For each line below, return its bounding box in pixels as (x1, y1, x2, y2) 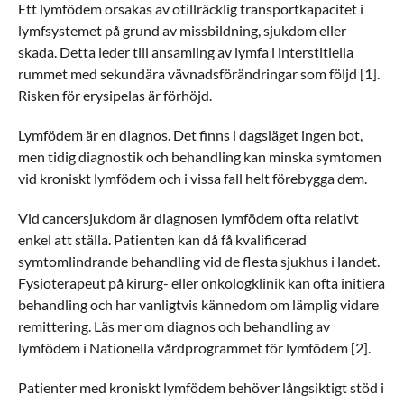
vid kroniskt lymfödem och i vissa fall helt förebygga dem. (18, 170, 367, 187)
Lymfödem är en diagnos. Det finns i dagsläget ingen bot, (18, 126, 363, 143)
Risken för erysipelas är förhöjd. (18, 87, 212, 104)
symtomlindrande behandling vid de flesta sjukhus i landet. (18, 252, 380, 270)
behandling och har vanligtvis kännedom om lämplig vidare (18, 296, 379, 313)
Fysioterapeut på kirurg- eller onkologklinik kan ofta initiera (18, 274, 385, 291)
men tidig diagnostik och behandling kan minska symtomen (18, 148, 381, 165)
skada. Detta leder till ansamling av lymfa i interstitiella (18, 43, 353, 60)
